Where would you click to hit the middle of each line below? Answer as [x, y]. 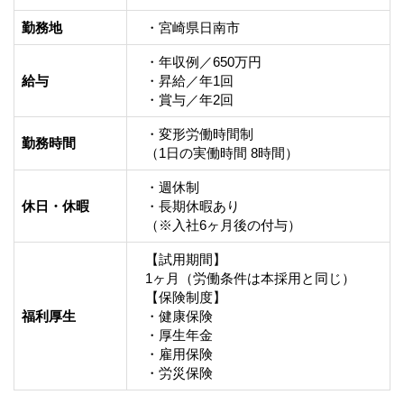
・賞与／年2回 [189, 99]
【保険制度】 [186, 297]
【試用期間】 [186, 259]
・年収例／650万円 [203, 61]
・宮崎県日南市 [193, 27]
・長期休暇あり [193, 206]
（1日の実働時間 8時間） [222, 152]
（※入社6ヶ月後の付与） [223, 225]
